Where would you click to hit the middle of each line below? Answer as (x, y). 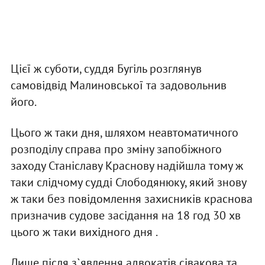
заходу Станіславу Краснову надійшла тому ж (127, 165)
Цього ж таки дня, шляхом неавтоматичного (124, 132)
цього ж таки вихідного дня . (84, 232)
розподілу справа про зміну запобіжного (116, 149)
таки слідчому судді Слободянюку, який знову (128, 182)
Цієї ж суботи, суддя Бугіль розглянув (106, 68)
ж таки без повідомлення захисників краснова (131, 198)
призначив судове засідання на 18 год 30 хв (125, 215)
